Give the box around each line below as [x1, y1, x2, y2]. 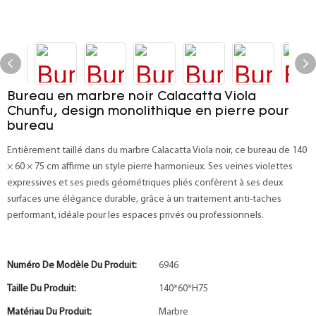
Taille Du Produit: [7, 284, 76, 294]
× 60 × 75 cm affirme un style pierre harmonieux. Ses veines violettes [7, 162, 293, 172]
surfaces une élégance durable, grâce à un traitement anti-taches [7, 194, 281, 205]
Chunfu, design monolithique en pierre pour [7, 105, 289, 119]
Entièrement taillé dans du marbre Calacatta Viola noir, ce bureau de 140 [7, 145, 307, 156]
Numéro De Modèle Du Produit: [7, 260, 137, 271]
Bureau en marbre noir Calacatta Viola [7, 90, 256, 104]
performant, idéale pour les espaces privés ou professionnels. [7, 210, 264, 221]
